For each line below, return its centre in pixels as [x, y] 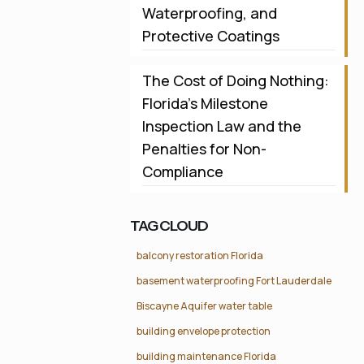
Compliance [182, 171]
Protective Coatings [210, 36]
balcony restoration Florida [199, 256]
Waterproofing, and [209, 13]
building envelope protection [203, 331]
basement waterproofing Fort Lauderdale [234, 281]
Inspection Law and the [221, 126]
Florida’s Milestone [205, 103]
